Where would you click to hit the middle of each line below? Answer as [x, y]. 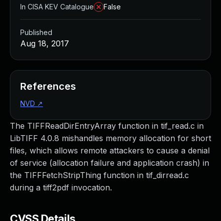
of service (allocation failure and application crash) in [110, 163]
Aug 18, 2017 [45, 43]
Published [36, 32]
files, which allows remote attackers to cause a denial [110, 150]
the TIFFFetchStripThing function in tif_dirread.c [99, 175]
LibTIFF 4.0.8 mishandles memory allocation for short [110, 138]
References [48, 86]
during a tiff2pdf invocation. [61, 187]
